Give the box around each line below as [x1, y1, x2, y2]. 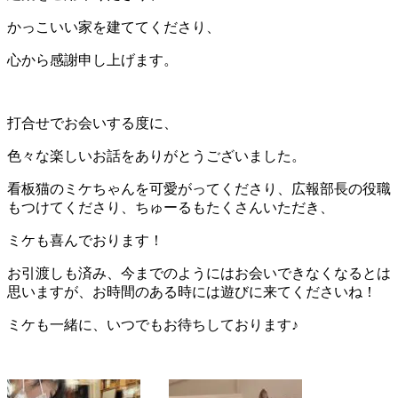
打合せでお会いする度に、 [7, 115, 178, 131]
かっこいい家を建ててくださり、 [7, 19, 220, 35]
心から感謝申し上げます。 [7, 52, 178, 68]
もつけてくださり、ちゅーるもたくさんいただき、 [7, 199, 334, 215]
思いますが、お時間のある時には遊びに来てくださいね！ [7, 283, 377, 299]
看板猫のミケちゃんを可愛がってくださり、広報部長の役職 [7, 180, 391, 196]
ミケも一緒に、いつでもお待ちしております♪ [7, 316, 298, 332]
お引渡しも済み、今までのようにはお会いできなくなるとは [7, 265, 391, 281]
